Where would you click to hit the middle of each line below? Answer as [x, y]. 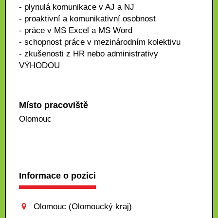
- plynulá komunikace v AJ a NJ [77, 7]
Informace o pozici [57, 176]
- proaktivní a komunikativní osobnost [87, 19]
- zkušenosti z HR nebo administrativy [89, 54]
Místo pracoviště [54, 105]
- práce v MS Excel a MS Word [76, 30]
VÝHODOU [39, 65]
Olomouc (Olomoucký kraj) [83, 207]
